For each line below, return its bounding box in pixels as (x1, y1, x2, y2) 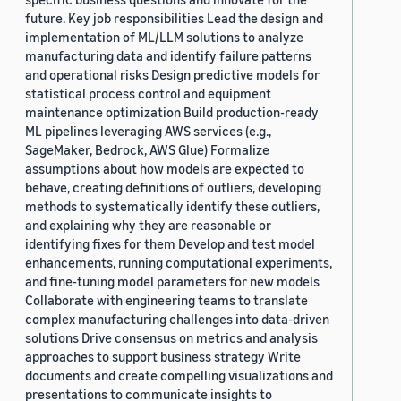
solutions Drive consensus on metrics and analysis (25, 329, 318, 346)
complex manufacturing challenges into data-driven (25, 311, 329, 328)
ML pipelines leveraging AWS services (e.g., (25, 123, 271, 140)
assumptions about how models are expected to (25, 160, 304, 177)
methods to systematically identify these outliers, (25, 198, 320, 215)
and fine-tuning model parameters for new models (25, 273, 320, 290)
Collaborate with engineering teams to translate (25, 292, 308, 309)
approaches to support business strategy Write (25, 348, 301, 365)
